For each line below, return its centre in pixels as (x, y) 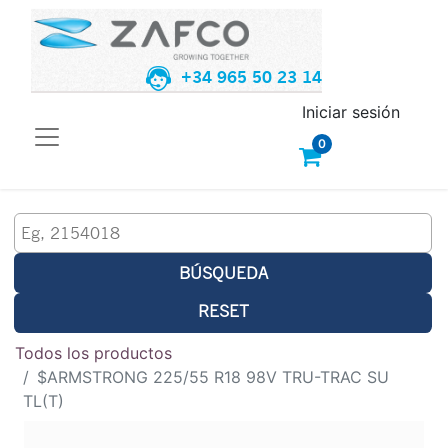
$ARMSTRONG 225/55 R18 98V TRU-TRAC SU (213, 376)
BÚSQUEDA (223, 272)
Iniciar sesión (351, 111)
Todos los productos (93, 352)
